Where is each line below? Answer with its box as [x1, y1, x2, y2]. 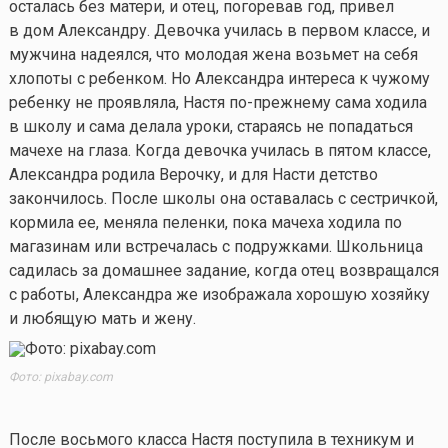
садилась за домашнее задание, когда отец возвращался [8, 261, 439, 281]
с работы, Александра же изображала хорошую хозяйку [8, 285, 430, 305]
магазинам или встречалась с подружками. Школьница [8, 237, 423, 257]
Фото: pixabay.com [8, 369, 113, 384]
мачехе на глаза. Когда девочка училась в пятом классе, [8, 141, 431, 161]
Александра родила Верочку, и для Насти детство [8, 165, 378, 185]
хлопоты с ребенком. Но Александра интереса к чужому [8, 69, 430, 89]
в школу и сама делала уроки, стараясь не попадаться [8, 117, 413, 137]
